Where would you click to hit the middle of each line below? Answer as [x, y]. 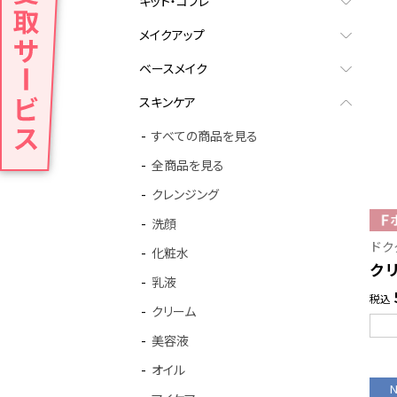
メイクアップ [172, 35]
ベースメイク [173, 69]
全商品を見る [188, 165]
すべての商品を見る [205, 136]
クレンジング [185, 195]
